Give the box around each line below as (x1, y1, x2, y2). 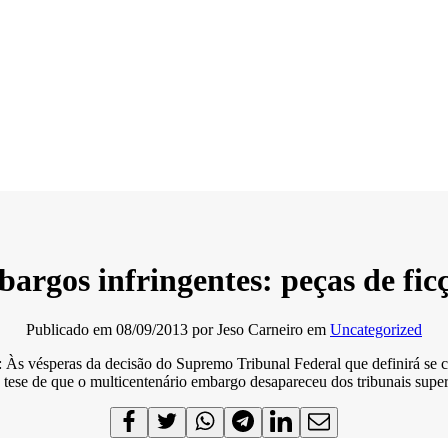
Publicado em (26, 320, 116, 338)
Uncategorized (330, 320, 422, 338)
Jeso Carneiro (217, 320, 303, 338)
